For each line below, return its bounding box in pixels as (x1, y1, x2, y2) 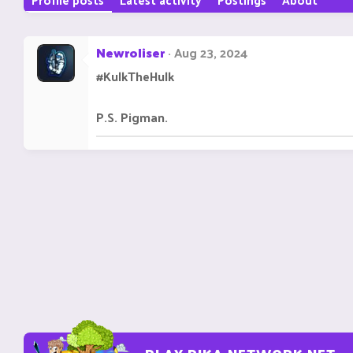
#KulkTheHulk (96, 65, 174, 87)
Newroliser (96, 41, 165, 64)
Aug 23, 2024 (174, 41, 247, 64)
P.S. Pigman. (96, 106, 168, 128)
